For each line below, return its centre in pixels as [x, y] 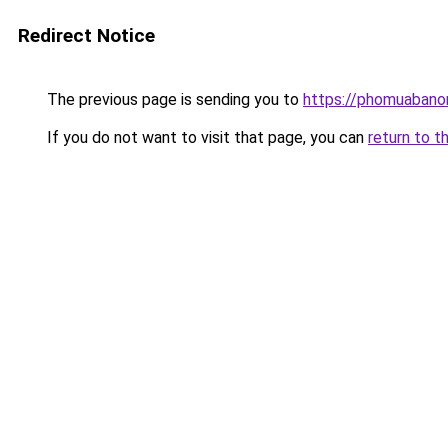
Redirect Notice [86, 35]
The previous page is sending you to [173, 99]
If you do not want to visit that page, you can [205, 137]
